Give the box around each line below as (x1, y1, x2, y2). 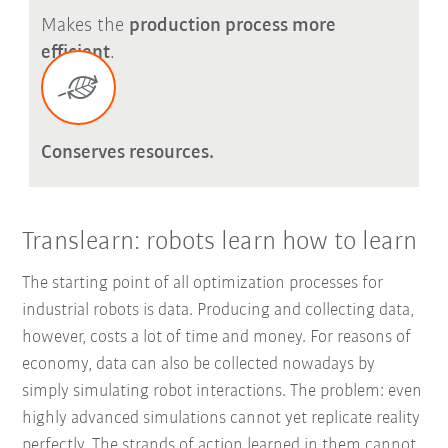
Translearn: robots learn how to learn (22, 228, 418, 256)
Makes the (40, 16, 129, 37)
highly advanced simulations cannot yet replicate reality (22, 409, 421, 429)
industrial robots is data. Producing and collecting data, (22, 301, 415, 321)
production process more (128, 16, 336, 37)
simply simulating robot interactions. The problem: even (22, 382, 423, 402)
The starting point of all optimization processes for (22, 274, 384, 294)
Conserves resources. (40, 142, 214, 163)
